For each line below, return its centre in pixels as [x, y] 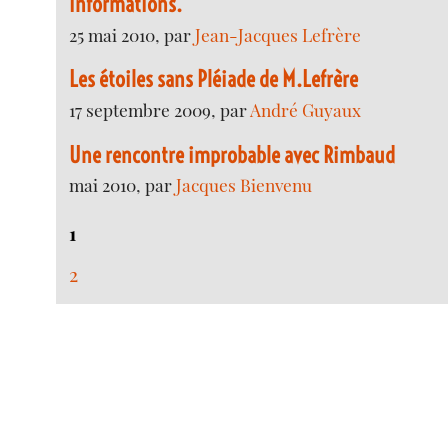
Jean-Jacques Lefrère [278, 35]
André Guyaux [306, 110]
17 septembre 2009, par [160, 110]
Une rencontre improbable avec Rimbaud [232, 154]
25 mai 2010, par [132, 35]
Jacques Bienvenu [244, 185]
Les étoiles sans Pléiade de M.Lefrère [214, 79]
